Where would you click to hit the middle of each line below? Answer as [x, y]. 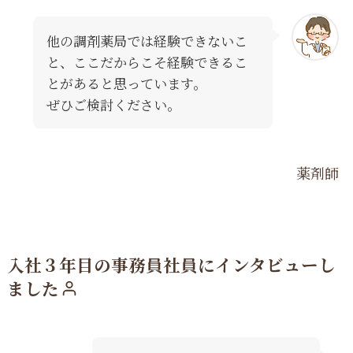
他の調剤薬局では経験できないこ [147, 41]
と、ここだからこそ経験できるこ [147, 62]
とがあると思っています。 [126, 84]
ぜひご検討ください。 [113, 105]
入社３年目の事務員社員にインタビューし [171, 264]
